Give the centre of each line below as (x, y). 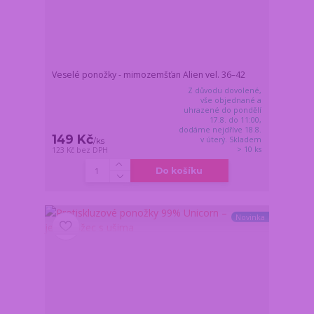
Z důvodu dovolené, (225, 90)
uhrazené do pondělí (223, 110)
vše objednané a (231, 100)
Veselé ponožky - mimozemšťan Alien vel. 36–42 (149, 74)
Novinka (250, 217)
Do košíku (179, 170)
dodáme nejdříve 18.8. (220, 129)
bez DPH (93, 150)
